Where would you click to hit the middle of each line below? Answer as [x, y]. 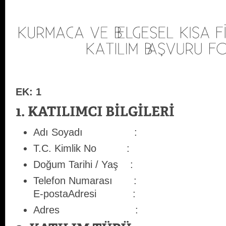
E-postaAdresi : [84, 194]
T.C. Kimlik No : [81, 149]
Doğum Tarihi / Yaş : [83, 165]
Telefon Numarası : [85, 181]
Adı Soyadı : [85, 132]
